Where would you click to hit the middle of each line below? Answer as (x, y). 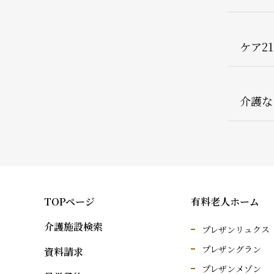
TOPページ (69, 202)
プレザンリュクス (236, 229)
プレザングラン (231, 249)
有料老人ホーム (225, 202)
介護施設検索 (73, 227)
